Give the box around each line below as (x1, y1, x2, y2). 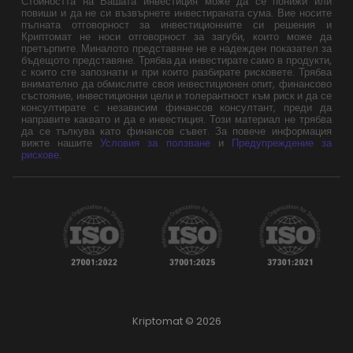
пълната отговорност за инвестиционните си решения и (21, 17, 332, 32)
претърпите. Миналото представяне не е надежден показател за (21, 40, 332, 56)
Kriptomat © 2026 (132, 314, 221, 329)
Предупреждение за (231, 135, 332, 150)
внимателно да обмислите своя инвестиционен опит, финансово (21, 76, 332, 91)
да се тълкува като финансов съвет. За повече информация (21, 123, 332, 139)
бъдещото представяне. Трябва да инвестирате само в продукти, (21, 52, 332, 68)
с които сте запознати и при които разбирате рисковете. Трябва (21, 64, 332, 80)
